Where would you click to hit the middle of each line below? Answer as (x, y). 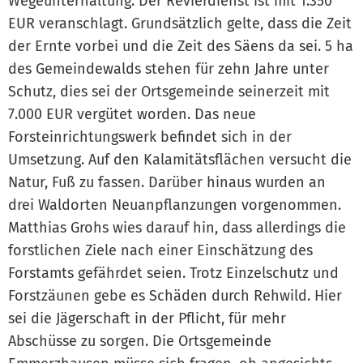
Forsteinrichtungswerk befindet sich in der (150, 137)
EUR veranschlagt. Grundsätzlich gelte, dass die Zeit (180, 23)
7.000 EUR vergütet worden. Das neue (132, 114)
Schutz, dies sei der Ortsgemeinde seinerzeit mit (169, 91)
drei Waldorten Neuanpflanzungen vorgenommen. (175, 205)
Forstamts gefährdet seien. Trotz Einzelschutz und (173, 273)
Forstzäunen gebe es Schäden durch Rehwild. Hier (175, 295)
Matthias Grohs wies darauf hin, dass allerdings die (177, 227)
